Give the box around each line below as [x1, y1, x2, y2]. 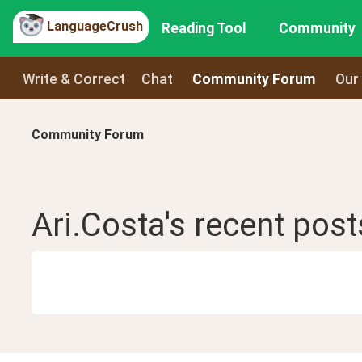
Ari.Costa [32, 206, 165, 245]
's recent [165, 206, 293, 245]
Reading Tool [162, 20, 247, 36]
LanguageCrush [47, 18, 143, 34]
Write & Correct [23, 70, 125, 87]
